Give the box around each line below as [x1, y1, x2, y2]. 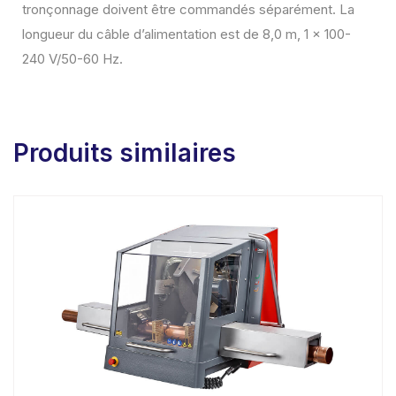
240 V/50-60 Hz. [22, 50, 123, 68]
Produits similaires [13, 138, 236, 169]
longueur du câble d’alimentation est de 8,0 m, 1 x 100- [22, 26, 351, 43]
